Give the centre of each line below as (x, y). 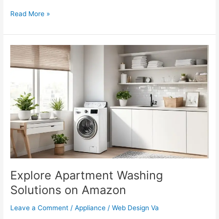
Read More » (30, 13)
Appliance (90, 208)
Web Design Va (136, 208)
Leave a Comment (40, 208)
